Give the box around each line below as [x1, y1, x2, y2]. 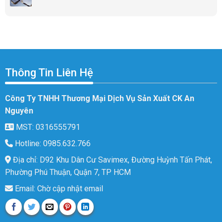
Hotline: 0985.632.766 [12, 139, 91, 149]
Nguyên [4, 106, 33, 116]
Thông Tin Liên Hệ [4, 66, 93, 79]
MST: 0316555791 [13, 122, 80, 132]
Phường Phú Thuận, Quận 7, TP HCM [4, 167, 131, 177]
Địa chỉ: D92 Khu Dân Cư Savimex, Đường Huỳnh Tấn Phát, [10, 155, 212, 165]
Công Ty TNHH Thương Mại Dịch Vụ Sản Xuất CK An [4, 94, 194, 104]
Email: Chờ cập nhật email [12, 184, 103, 194]
